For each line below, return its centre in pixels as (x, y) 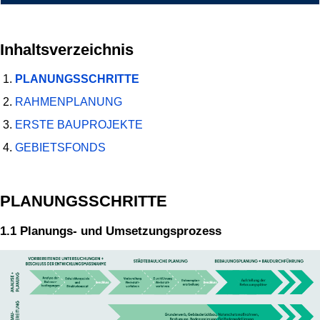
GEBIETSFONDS (61, 148)
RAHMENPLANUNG (69, 102)
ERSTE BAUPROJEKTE (79, 125)
